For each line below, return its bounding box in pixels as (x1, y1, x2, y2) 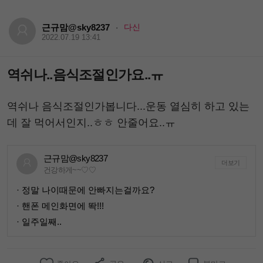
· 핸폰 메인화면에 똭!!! (16, 201, 104, 211)
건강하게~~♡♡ (43, 166, 96, 174)
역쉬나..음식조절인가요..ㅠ (7, 67, 164, 82)
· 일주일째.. (16, 217, 62, 227)
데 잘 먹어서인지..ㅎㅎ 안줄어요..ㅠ (7, 116, 176, 129)
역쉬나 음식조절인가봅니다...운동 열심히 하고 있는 (7, 100, 249, 112)
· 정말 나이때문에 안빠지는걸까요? (16, 186, 154, 195)
